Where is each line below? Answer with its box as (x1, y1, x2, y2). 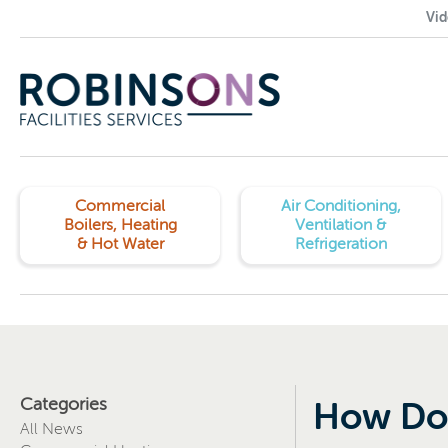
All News (20, 420, 83, 438)
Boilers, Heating (63, 216, 177, 234)
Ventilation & (295, 216, 387, 234)
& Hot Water (76, 235, 164, 253)
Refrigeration (294, 235, 387, 253)
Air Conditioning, (280, 197, 401, 215)
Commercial (75, 197, 165, 215)
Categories (20, 394, 107, 414)
